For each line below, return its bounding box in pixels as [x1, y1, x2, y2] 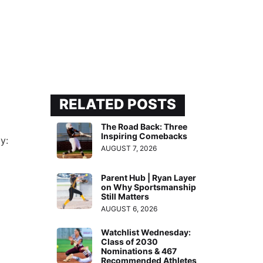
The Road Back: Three [101, 122, 188, 132]
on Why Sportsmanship [101, 181, 197, 192]
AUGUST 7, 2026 [101, 144, 157, 153]
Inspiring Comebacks [101, 131, 188, 141]
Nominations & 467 [101, 245, 177, 256]
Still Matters [101, 191, 150, 201]
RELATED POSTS [59, 96, 176, 113]
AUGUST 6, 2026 [101, 204, 158, 213]
